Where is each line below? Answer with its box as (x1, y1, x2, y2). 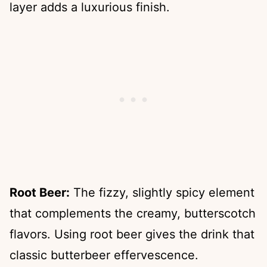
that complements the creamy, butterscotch (10, 206, 256, 221)
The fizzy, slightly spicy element (70, 185, 254, 200)
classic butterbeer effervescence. (10, 248, 198, 263)
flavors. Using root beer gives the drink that (10, 227, 254, 242)
